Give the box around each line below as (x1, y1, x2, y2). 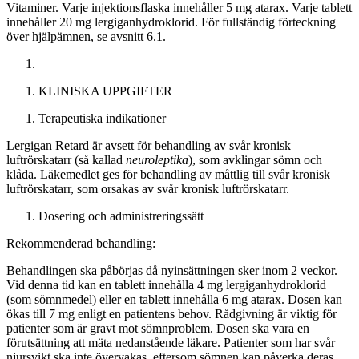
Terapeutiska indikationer (38, 111, 166, 125)
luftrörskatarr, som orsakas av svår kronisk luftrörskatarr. (6, 181, 289, 196)
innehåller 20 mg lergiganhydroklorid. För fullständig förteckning (6, 14, 336, 29)
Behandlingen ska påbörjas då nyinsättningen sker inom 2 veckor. (6, 263, 337, 277)
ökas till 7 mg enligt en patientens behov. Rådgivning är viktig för (6, 306, 337, 321)
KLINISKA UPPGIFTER (38, 83, 172, 98)
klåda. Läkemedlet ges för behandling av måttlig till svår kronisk (6, 167, 330, 181)
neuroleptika (126, 152, 188, 167)
